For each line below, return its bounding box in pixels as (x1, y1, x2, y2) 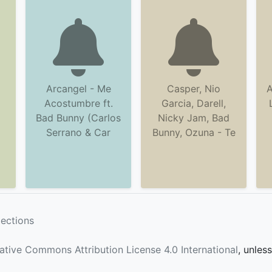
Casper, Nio (167, 83, 220, 95)
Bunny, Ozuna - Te (152, 126, 236, 138)
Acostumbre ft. (44, 97, 113, 109)
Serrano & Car (46, 126, 110, 138)
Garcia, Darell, (161, 97, 226, 109)
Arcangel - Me (46, 83, 111, 95)
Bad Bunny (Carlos (36, 112, 121, 124)
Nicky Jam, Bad (158, 112, 229, 124)
